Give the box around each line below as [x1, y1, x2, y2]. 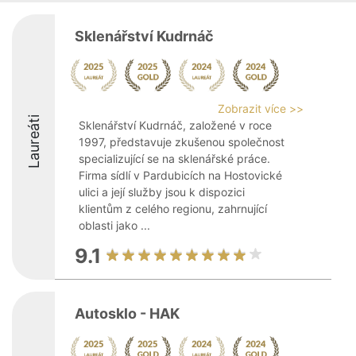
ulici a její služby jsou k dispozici [79, 185, 245, 199]
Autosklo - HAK [75, 305, 180, 322]
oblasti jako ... [79, 219, 150, 232]
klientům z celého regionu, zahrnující [79, 202, 267, 215]
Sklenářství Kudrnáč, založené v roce [79, 118, 272, 132]
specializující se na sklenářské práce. [79, 152, 270, 165]
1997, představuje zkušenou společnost [79, 135, 284, 149]
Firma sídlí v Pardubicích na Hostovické [79, 168, 282, 182]
